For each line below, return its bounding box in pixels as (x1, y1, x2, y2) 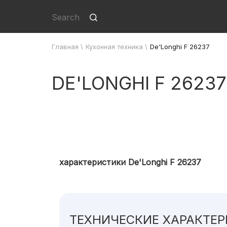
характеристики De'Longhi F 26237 (59, 157, 201, 167)
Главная (52, 43, 79, 51)
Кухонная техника (86, 43, 143, 51)
